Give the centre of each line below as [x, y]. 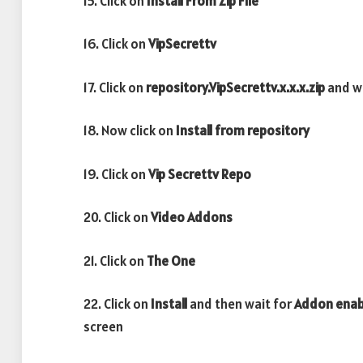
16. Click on [116, 44]
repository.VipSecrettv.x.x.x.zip [237, 87]
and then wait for [241, 304]
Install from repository [243, 131]
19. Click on [116, 174]
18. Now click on [130, 131]
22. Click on [117, 304]
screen [103, 327]
